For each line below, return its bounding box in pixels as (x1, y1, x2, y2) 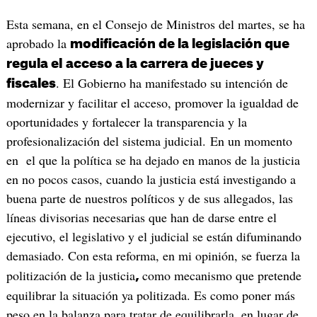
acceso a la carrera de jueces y (65, 57, 264, 71)
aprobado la (6, 35, 70, 52)
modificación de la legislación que (69, 38, 289, 51)
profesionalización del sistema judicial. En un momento (6, 132, 296, 150)
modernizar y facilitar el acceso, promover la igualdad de (6, 94, 299, 112)
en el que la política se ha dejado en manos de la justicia (6, 151, 300, 169)
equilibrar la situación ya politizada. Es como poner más (6, 287, 295, 304)
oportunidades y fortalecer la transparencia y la (6, 113, 247, 131)
